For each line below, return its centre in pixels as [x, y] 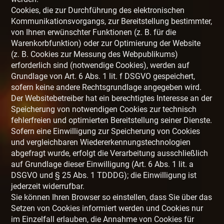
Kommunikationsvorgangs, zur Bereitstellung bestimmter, [112, 21]
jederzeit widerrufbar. [48, 186]
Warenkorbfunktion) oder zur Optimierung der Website [106, 43]
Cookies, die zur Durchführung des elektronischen [98, 10]
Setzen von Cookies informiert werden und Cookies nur [107, 208]
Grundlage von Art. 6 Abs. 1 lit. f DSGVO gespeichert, [103, 76]
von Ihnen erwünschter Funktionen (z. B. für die [94, 32]
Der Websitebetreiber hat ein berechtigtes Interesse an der [112, 98]
